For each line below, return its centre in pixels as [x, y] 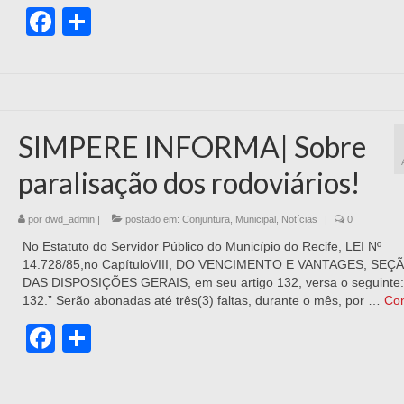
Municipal [255, 219]
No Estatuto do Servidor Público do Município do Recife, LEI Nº [202, 246]
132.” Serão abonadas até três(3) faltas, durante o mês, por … [203, 300]
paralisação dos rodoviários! [189, 183]
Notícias [299, 219]
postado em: [152, 219]
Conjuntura [206, 219]
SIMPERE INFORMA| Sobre [192, 147]
